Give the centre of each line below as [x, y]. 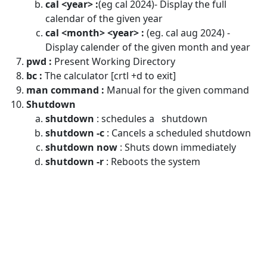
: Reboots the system [153, 162]
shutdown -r [76, 162]
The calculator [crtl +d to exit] [109, 76]
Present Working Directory [115, 62]
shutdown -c [75, 133]
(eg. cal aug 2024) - [187, 33]
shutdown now [81, 148]
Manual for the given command [177, 90]
